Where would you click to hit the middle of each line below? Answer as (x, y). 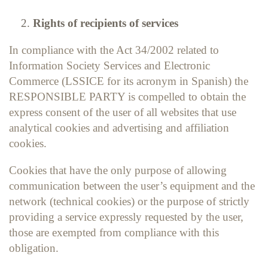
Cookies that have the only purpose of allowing (118, 170)
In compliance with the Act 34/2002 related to (114, 50)
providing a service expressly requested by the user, (126, 217)
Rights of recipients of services (107, 23)
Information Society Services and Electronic (109, 65)
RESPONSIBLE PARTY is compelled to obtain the (127, 96)
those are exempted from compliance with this (114, 232)
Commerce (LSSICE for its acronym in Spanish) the (129, 81)
